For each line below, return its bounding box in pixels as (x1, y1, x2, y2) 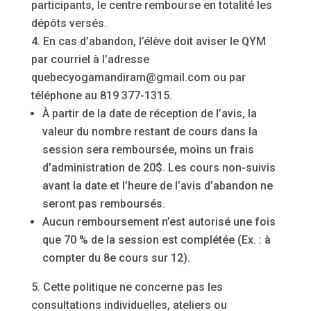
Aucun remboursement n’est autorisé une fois (42, 215, 276, 228)
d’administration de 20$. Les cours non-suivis (42, 160, 276, 174)
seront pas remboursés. (42, 196, 165, 210)
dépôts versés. (31, 16, 107, 30)
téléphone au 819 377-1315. (31, 88, 172, 102)
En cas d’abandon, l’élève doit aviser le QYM (42, 34, 266, 48)
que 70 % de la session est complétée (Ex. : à (42, 233, 271, 246)
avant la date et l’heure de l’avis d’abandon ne (42, 178, 273, 192)
